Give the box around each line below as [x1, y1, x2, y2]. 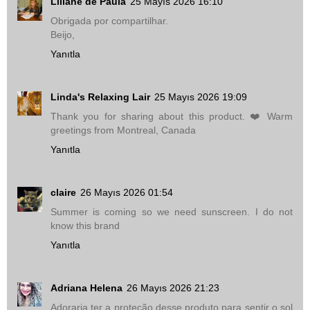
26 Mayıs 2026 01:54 [80, 186, 173, 198]
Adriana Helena [51, 282, 122, 293]
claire [51, 186, 76, 198]
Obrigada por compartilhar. [51, 15, 168, 26]
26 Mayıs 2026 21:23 [127, 282, 219, 293]
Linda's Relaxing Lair [51, 91, 150, 102]
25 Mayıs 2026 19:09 [154, 91, 247, 102]
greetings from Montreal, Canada [51, 124, 196, 136]
